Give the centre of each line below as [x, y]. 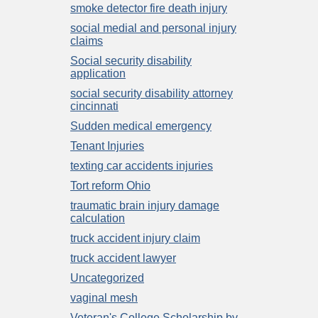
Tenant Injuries [107, 146]
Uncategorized [107, 278]
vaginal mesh [104, 297]
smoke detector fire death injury [149, 8]
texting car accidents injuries [142, 165]
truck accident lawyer [123, 258]
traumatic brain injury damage [145, 205]
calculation [98, 218]
